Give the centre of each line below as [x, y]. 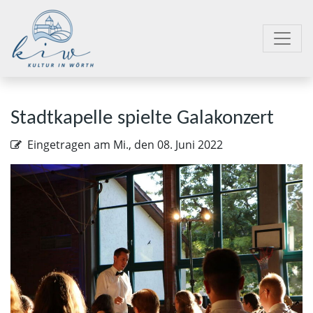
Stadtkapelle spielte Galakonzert [142, 118]
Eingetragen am [70, 145]
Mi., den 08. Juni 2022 [168, 145]
